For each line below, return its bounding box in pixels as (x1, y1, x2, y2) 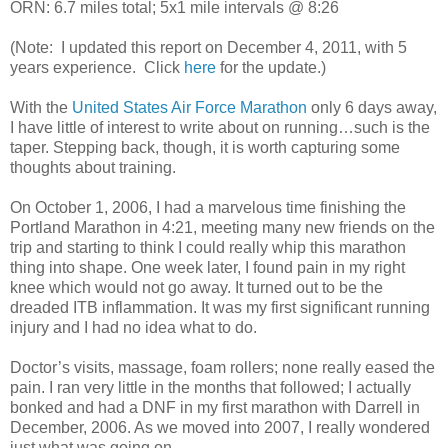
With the (10, 98, 72, 116)
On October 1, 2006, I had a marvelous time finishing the (10, 198, 406, 216)
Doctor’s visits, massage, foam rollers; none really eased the (10, 358, 435, 376)
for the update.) (216, 58, 326, 76)
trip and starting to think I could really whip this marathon (10, 238, 406, 256)
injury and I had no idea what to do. (10, 318, 257, 336)
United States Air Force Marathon (72, 98, 307, 116)
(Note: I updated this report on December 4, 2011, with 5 (10, 38, 407, 56)
